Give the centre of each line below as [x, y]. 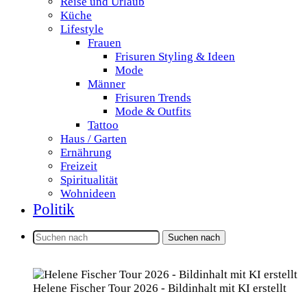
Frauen [105, 43]
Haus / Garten [94, 139]
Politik [54, 209]
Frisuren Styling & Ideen [175, 57]
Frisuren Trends [153, 98]
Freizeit [79, 166]
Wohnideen [88, 194]
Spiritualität [89, 180]
